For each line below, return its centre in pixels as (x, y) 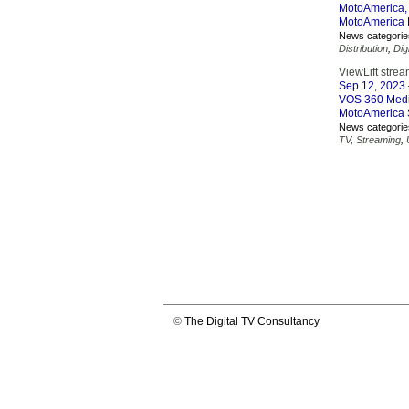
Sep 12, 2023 (372, 86)
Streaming (378, 140)
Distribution (363, 48)
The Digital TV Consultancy (252, 321)
